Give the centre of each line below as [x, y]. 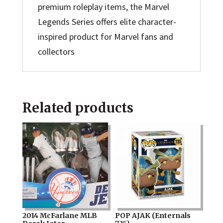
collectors [56, 51]
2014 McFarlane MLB [59, 216]
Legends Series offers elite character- [107, 21]
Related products [78, 108]
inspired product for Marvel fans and [105, 36]
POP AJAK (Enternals [153, 216]
